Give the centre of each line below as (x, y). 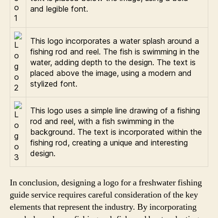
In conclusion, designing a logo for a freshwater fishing (106, 183)
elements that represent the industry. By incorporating (103, 207)
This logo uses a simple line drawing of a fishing (115, 110)
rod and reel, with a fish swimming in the (102, 121)
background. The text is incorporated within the (116, 132)
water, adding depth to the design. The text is (113, 62)
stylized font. (54, 84)
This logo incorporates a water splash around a (115, 41)
